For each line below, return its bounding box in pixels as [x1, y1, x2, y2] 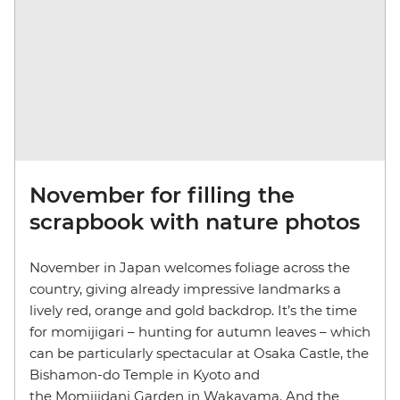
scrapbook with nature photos [29, 209, 360, 236]
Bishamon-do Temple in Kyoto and [29, 366, 260, 384]
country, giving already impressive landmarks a [29, 280, 341, 298]
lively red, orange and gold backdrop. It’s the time [29, 302, 357, 320]
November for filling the [29, 182, 295, 209]
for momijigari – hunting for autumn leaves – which [29, 323, 371, 341]
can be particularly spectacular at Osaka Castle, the [29, 345, 369, 362]
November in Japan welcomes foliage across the [29, 259, 350, 277]
